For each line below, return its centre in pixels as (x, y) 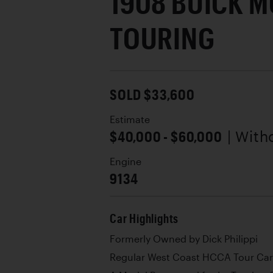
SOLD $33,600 (152, 94)
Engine (126, 161)
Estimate (130, 119)
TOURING (162, 37)
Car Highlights (144, 218)
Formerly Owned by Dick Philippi (184, 239)
